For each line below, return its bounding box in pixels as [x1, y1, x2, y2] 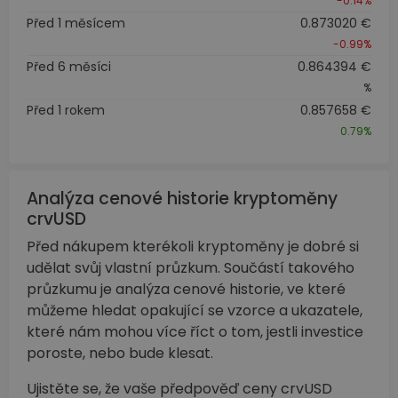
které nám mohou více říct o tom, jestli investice [27, 321, 363, 342]
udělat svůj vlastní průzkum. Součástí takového [27, 257, 354, 278]
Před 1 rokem [27, 100, 105, 119]
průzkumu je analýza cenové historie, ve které [27, 278, 346, 299]
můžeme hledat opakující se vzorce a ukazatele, [27, 299, 362, 321]
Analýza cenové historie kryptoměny [27, 186, 338, 211]
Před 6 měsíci [27, 57, 111, 76]
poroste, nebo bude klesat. [27, 342, 213, 363]
